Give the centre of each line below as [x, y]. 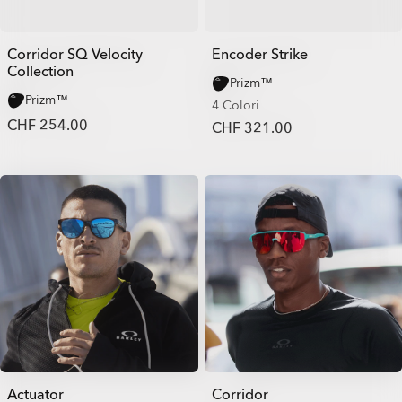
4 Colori [235, 105]
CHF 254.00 [48, 125]
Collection [40, 71]
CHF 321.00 [252, 128]
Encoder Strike [259, 54]
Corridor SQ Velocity [75, 54]
